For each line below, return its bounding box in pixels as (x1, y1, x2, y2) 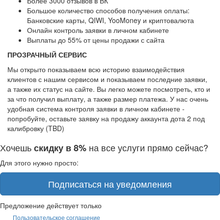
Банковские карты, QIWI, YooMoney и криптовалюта (27, 15, 194, 26)
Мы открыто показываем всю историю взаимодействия (7, 64, 185, 75)
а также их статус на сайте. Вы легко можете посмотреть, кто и (7, 84, 210, 94)
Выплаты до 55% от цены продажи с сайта (27, 35, 165, 45)
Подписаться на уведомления (48, 177, 172, 191)
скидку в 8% (34, 141, 86, 155)
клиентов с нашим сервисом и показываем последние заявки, (7, 74, 207, 84)
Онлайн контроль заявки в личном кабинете (27, 25, 169, 35)
